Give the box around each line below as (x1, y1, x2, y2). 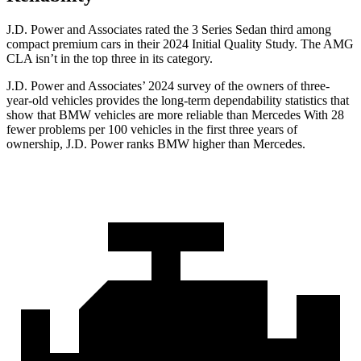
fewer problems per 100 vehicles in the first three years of (6, 122, 297, 137)
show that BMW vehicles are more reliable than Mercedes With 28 (6, 108, 344, 122)
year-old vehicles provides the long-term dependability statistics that (6, 93, 349, 108)
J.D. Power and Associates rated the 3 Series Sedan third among (6, 23, 331, 37)
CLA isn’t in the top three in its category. (6, 52, 213, 66)
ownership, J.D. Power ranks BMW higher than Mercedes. (6, 137, 305, 151)
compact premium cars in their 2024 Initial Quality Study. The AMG (6, 37, 354, 52)
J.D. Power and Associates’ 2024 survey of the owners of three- (6, 79, 330, 93)
